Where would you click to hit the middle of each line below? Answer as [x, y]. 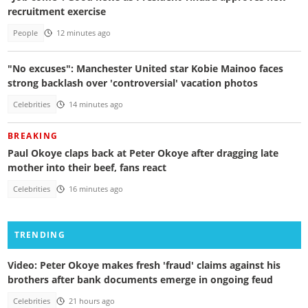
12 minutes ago [83, 33]
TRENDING [40, 234]
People [26, 33]
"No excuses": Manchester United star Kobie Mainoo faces [145, 68]
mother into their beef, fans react [87, 168]
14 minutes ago [96, 104]
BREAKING [33, 136]
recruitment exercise [56, 11]
